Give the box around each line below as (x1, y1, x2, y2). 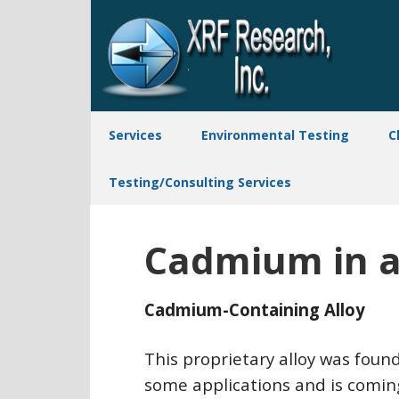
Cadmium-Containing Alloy (144, 298, 365, 321)
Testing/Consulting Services (109, 174, 291, 191)
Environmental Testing (201, 126, 349, 143)
